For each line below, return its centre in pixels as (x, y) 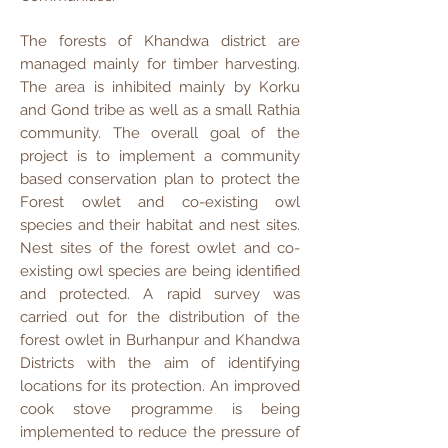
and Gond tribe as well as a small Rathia (160, 110)
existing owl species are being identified (160, 271)
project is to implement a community (160, 156)
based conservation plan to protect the (160, 179)
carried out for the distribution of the (160, 317)
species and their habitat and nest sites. (160, 225)
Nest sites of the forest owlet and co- (160, 248)
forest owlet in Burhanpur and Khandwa (160, 340)
